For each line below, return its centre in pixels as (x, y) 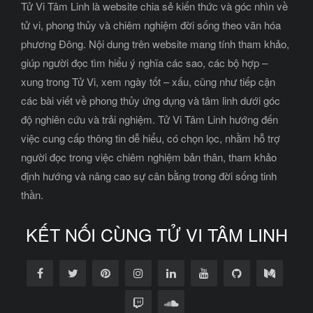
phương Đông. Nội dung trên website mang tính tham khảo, (155, 43)
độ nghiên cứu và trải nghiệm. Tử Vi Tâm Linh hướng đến (150, 119)
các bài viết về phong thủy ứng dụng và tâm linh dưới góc (151, 100)
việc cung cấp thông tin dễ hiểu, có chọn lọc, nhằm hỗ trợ (151, 138)
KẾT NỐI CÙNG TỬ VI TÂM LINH (156, 234)
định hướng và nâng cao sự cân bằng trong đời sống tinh (149, 175)
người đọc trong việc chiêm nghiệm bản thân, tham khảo (149, 156)
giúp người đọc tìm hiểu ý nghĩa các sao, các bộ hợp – (144, 62)
